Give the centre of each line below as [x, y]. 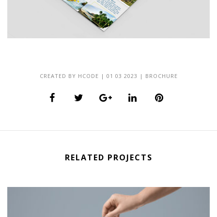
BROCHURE [161, 76]
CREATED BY [59, 76]
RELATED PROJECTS [108, 158]
